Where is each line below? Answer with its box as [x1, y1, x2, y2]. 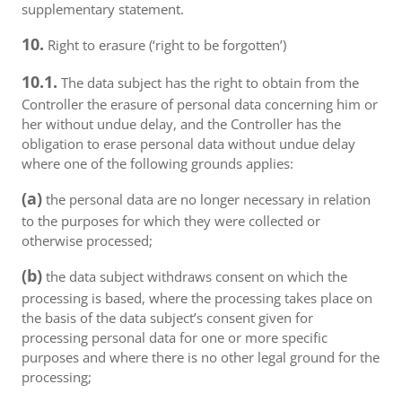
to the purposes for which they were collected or [22, 212, 320, 230]
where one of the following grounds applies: [22, 154, 293, 172]
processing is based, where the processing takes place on [22, 289, 372, 307]
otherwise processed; [22, 232, 153, 249]
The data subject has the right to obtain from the [57, 74, 359, 92]
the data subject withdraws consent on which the [42, 267, 347, 285]
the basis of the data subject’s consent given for [22, 309, 313, 327]
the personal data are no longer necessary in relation [42, 190, 371, 208]
